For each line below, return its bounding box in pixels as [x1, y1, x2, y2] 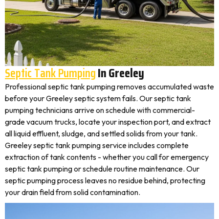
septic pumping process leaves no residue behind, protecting [5, 175, 205, 185]
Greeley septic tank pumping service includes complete [5, 140, 189, 150]
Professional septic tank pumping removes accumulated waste [5, 82, 214, 91]
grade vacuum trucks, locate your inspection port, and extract [5, 117, 211, 127]
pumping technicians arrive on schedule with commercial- [5, 105, 195, 115]
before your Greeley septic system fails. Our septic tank [5, 93, 191, 103]
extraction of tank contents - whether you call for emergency [5, 152, 209, 162]
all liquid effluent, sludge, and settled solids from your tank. [5, 129, 197, 138]
